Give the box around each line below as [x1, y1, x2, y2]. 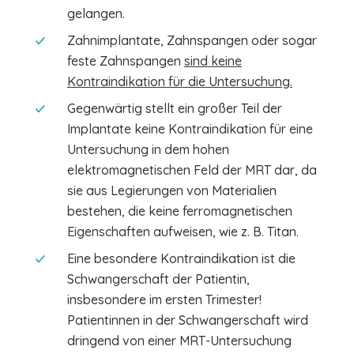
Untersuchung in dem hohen [66, 141, 229, 157]
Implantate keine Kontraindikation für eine [66, 120, 313, 137]
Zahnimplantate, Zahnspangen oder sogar [66, 32, 317, 48]
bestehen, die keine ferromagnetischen [66, 202, 292, 219]
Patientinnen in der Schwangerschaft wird [66, 311, 308, 328]
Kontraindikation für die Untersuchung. [66, 73, 292, 89]
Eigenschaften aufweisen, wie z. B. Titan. [66, 223, 299, 239]
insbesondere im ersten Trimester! [66, 291, 262, 307]
